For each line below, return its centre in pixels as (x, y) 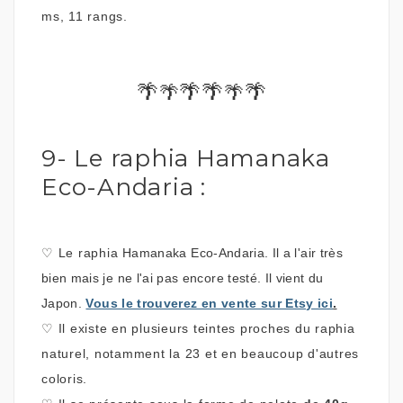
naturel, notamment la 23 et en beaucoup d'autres (200, 353)
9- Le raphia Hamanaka (186, 158)
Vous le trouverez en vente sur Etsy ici (210, 303)
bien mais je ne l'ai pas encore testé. (153, 278)
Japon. (62, 303)
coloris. (64, 378)
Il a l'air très (307, 252)
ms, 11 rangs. (87, 16)
